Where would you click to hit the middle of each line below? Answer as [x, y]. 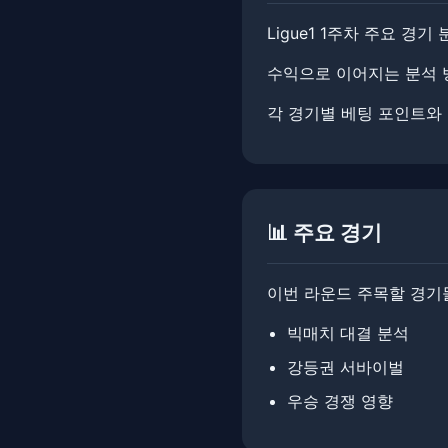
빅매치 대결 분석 [348, 333]
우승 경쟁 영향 [340, 401]
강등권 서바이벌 [345, 367]
